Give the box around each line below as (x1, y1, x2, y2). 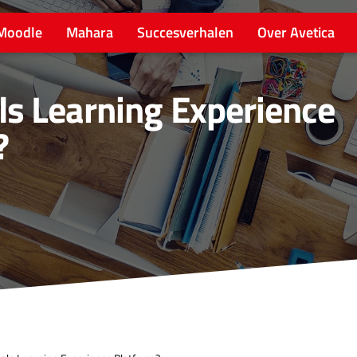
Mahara (66, 22, 113, 43)
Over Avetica (257, 22, 335, 43)
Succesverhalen (137, 22, 233, 43)
